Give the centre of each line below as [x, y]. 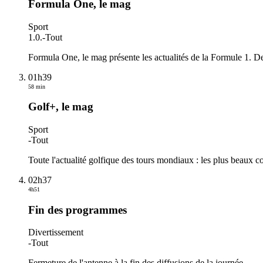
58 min [37, 86]
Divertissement [56, 232]
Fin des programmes [77, 210]
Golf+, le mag [61, 107]
